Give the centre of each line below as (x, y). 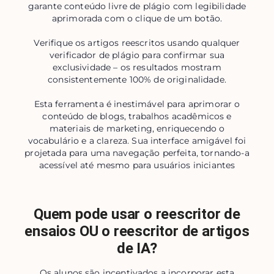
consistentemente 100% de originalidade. (137, 80)
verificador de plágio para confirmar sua (137, 55)
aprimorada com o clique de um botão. (137, 19)
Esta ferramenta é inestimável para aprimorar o (137, 104)
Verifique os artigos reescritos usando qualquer (137, 43)
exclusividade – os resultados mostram (137, 68)
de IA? (137, 249)
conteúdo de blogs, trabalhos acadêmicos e (137, 117)
